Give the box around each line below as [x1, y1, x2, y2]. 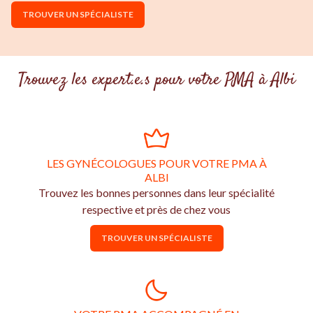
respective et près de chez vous [82, 203, 231, 216]
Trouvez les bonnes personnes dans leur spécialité [38, 186, 275, 199]
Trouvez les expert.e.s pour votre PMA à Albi [17, 68, 296, 92]
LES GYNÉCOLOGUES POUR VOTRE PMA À [46, 156, 267, 170]
